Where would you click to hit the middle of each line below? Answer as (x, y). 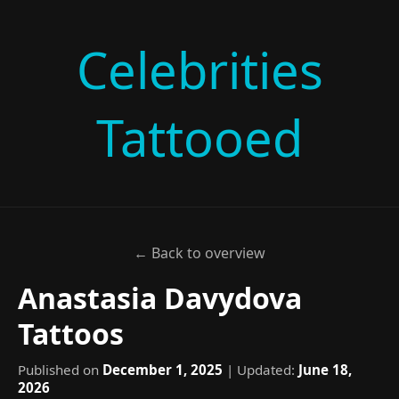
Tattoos (71, 334)
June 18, (325, 370)
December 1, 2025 (163, 370)
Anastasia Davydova (160, 298)
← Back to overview (199, 253)
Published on (60, 370)
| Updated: (261, 370)
